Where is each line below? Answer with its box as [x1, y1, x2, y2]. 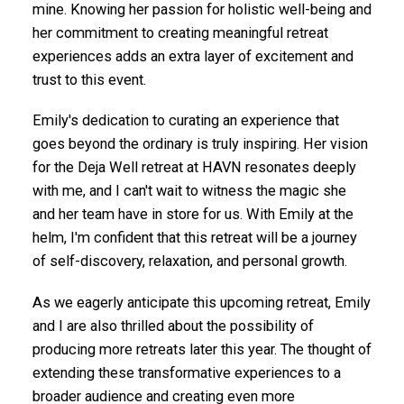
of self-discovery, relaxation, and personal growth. [32, 252, 347, 271]
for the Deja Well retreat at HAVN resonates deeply [32, 159, 356, 177]
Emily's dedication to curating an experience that [32, 112, 339, 130]
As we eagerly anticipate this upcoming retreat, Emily [32, 293, 371, 311]
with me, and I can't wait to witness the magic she [32, 182, 346, 200]
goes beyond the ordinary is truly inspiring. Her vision [32, 135, 368, 153]
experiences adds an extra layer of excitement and [32, 47, 353, 65]
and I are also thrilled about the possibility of [32, 317, 314, 335]
